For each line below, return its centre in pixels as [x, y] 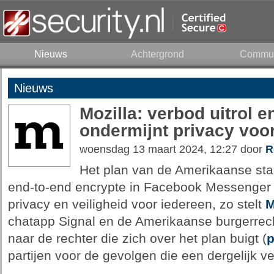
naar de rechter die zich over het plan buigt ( [137, 239]
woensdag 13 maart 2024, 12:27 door [172, 149]
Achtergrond [157, 54]
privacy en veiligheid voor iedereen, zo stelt [136, 204]
